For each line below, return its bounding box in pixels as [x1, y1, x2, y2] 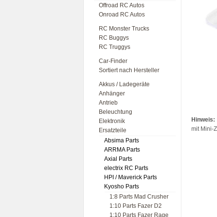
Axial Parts [104, 155, 132, 162]
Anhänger [99, 90, 125, 97]
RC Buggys [99, 34, 129, 41]
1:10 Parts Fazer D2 [109, 202, 162, 209]
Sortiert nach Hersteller [99, 67, 159, 74]
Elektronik [99, 118, 125, 124]
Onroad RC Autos [99, 11, 145, 18]
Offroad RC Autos [99, 2, 144, 9]
